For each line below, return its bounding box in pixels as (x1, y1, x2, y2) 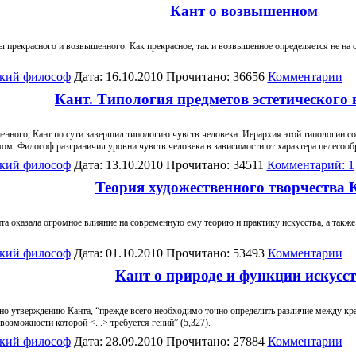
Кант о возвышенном (169, 2, 318, 19)
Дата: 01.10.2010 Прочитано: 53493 (70, 246, 268, 260)
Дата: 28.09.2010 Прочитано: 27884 (70, 335, 268, 348)
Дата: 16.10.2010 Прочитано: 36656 (70, 70, 268, 83)
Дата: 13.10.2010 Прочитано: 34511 (70, 158, 267, 172)
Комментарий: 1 (266, 158, 354, 172)
